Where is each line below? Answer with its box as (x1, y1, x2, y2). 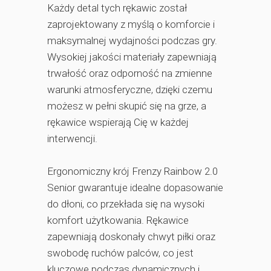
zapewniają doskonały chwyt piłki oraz (47, 230, 215, 243)
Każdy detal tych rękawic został (47, 2, 187, 14)
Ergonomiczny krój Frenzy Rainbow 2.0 (47, 165, 218, 177)
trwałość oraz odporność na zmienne (47, 67, 212, 79)
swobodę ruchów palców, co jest (47, 247, 194, 259)
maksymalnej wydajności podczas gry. (47, 34, 217, 47)
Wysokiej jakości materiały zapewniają (47, 51, 217, 63)
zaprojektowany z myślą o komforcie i (47, 18, 215, 30)
